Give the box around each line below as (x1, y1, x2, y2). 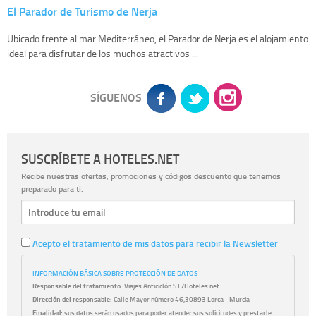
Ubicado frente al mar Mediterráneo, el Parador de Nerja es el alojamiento (7, 32, 308, 46)
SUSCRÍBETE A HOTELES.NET (21, 150, 179, 168)
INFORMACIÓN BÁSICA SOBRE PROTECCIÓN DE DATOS (32, 268, 197, 279)
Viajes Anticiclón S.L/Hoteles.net (123, 281, 219, 291)
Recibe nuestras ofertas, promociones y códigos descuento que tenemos (21, 170, 281, 182)
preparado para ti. (21, 183, 83, 195)
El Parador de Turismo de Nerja (7, 3, 157, 20)
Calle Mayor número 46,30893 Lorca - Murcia (112, 293, 250, 304)
